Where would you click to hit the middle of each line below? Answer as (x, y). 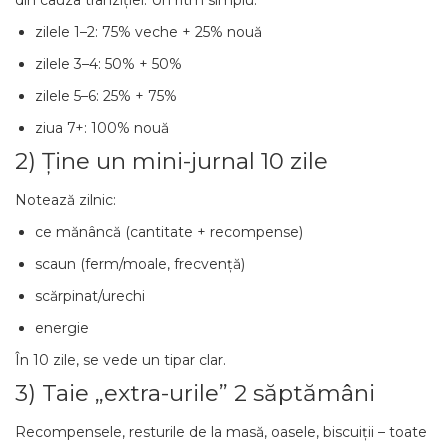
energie (62, 328)
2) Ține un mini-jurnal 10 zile (171, 161)
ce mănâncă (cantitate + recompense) (169, 232)
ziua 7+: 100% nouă (102, 128)
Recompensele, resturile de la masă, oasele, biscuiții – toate (221, 432)
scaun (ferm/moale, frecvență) (140, 264)
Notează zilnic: (65, 200)
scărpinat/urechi (90, 296)
